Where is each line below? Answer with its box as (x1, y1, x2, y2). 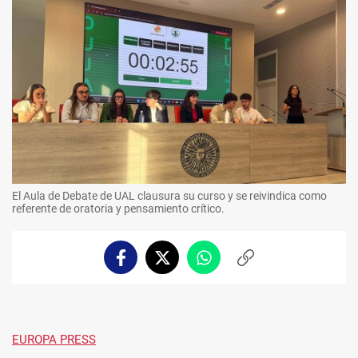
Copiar (244, 257, 280, 271)
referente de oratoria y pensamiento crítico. (12, 202, 225, 216)
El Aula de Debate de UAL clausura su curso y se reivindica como (12, 189, 327, 203)
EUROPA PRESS (12, 332, 96, 348)
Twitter (161, 257, 201, 271)
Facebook (119, 257, 170, 271)
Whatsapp (202, 257, 258, 271)
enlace (244, 273, 280, 287)
